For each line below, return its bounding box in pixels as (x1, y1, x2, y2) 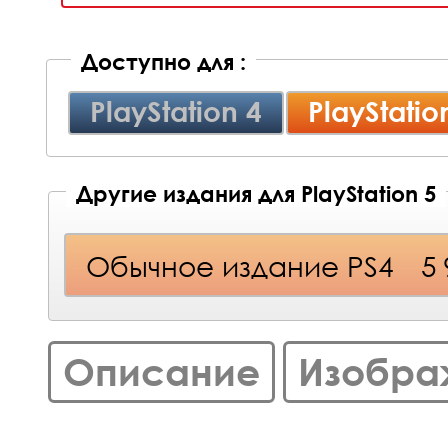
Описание (63, 350, 260, 394)
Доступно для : (81, 49, 246, 75)
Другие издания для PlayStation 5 (76, 181, 436, 207)
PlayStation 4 (90, 94, 262, 128)
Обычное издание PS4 (86, 248, 394, 282)
